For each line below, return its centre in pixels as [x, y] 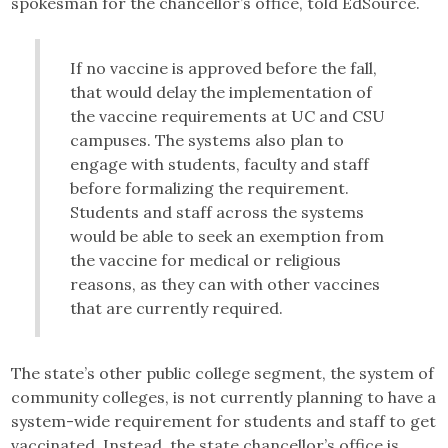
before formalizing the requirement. [210, 188]
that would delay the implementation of [221, 92]
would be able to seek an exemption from [227, 236]
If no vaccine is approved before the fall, [224, 68]
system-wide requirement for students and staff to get [224, 421]
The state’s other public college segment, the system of [223, 373]
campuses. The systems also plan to [207, 140]
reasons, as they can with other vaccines [225, 284]
